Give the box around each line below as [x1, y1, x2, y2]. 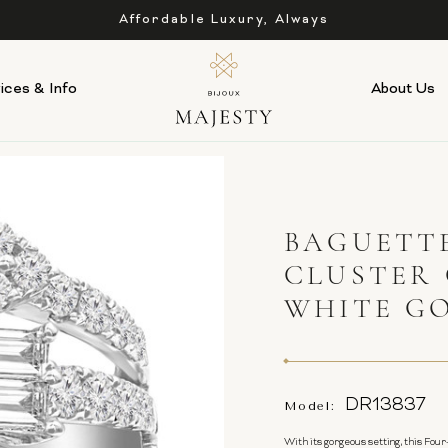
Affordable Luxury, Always [118, 11, 330, 28]
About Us [371, 80, 436, 99]
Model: [284, 399, 336, 413]
